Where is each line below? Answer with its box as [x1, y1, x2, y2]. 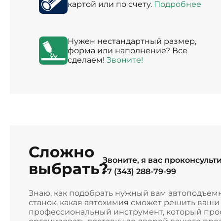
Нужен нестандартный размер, [67, 36, 196, 46]
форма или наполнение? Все [67, 45, 187, 55]
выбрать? [28, 159, 108, 179]
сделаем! [67, 55, 107, 65]
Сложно [28, 143, 94, 162]
